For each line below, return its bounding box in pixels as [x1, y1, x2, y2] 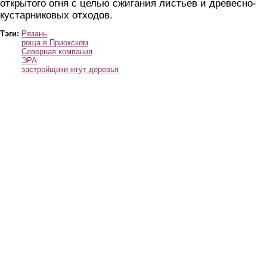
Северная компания [21, 47, 92, 57]
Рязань [21, 29, 47, 39]
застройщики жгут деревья [21, 65, 119, 74]
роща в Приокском [21, 38, 88, 48]
